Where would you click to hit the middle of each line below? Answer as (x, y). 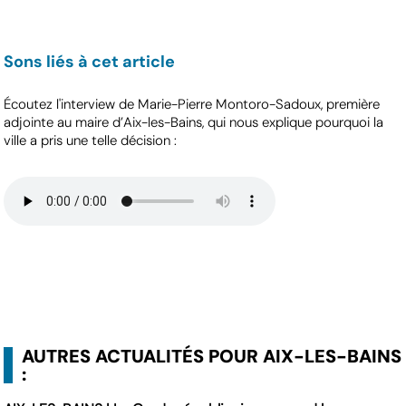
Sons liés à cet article (90, 62)
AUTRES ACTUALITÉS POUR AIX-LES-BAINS (212, 356)
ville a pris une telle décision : (91, 141)
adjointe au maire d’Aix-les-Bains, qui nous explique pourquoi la (194, 123)
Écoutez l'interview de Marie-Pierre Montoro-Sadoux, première (192, 105)
